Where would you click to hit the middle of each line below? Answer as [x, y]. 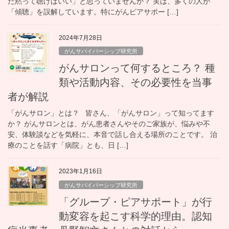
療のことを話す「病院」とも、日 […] [68, 145]
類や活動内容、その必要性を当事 [135, 83]
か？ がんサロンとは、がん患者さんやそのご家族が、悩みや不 [109, 124]
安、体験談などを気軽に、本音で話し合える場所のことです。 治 [112, 135]
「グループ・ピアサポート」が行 [135, 202]
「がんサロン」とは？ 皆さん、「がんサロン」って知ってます [111, 113]
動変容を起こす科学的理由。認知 [135, 216]
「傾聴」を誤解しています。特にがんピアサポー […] [93, 12]
